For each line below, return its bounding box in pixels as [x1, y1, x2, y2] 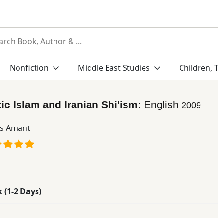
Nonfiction [9, 62, 51, 73]
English [144, 98, 182, 110]
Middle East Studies [77, 62, 150, 73]
